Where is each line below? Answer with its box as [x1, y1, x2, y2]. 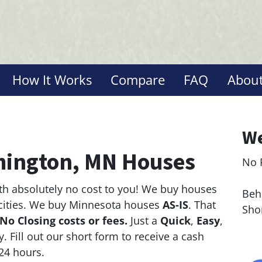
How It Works [12, 71, 92, 88]
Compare [111, 71, 166, 88]
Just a [130, 213, 160, 227]
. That [188, 197, 216, 212]
